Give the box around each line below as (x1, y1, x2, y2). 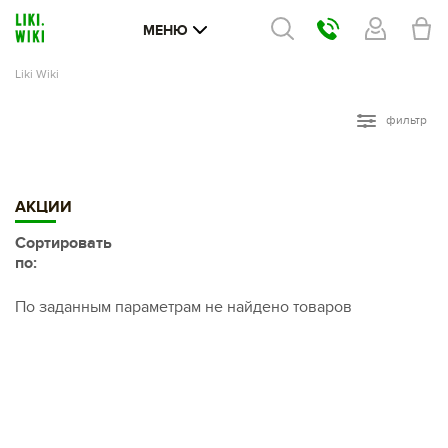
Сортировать (15, 233, 112, 254)
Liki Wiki (15, 67, 59, 82)
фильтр (386, 113, 427, 128)
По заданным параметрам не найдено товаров (15, 297, 352, 318)
